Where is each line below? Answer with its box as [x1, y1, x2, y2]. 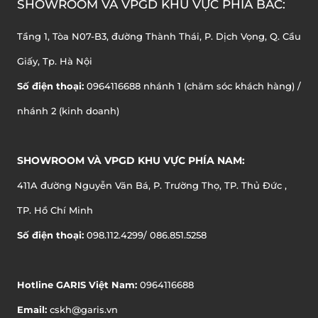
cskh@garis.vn [47, 303, 118, 315]
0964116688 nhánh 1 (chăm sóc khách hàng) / [84, 79, 301, 92]
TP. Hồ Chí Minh [17, 204, 93, 216]
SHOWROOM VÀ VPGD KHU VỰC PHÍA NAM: [17, 153, 245, 167]
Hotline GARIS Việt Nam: [17, 278, 137, 290]
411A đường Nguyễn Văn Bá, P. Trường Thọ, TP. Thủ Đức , [17, 179, 287, 191]
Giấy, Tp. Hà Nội [17, 55, 92, 67]
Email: [17, 303, 47, 315]
